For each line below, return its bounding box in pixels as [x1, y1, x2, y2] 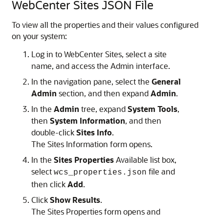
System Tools [128, 104, 177, 114]
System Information [50, 115, 125, 126]
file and [147, 166, 175, 176]
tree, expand [79, 104, 128, 114]
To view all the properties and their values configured [12, 20, 198, 30]
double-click [31, 127, 76, 137]
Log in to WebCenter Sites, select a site [31, 49, 167, 59]
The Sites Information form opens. [31, 139, 153, 149]
